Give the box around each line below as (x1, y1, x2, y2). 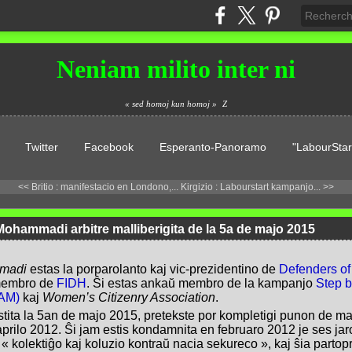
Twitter (24, 141, 58, 154)
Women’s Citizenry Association (42, 291, 215, 305)
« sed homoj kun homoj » (124, 100, 217, 108)
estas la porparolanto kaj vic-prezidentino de (26, 262, 279, 277)
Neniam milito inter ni (56, 55, 295, 83)
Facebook (83, 141, 134, 154)
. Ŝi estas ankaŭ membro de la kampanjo (86, 277, 316, 291)
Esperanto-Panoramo (159, 141, 266, 154)
